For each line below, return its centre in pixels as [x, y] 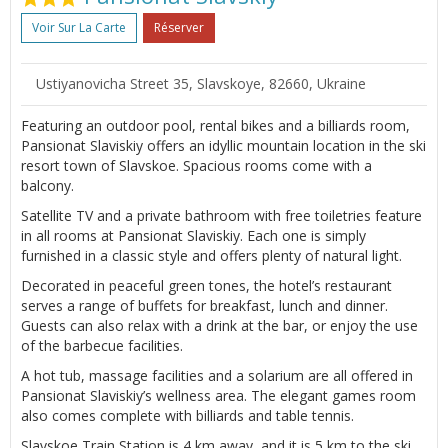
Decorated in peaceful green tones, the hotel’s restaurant [206, 285]
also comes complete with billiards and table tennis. [187, 415]
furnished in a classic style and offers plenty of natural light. [211, 255]
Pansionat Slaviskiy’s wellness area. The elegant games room [218, 395]
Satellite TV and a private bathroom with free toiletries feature [221, 215]
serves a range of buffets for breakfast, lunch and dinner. [204, 305]
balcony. [47, 185]
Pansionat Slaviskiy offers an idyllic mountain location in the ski [223, 145]
